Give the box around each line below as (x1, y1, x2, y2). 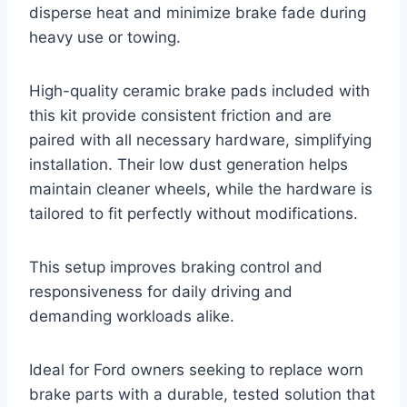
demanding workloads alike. (29, 307, 234, 326)
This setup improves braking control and (29, 258, 323, 277)
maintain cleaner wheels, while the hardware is (29, 180, 372, 199)
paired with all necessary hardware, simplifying (29, 131, 372, 150)
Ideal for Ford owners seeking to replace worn (29, 361, 363, 380)
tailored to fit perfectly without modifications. (29, 204, 358, 223)
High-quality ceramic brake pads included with (29, 82, 370, 101)
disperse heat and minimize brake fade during (29, 4, 366, 23)
